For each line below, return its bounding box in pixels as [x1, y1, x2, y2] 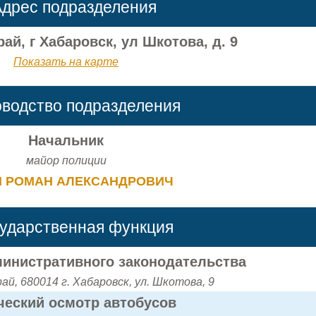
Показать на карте [13, 55, 119, 68]
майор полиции [25, 154, 107, 166]
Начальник [28, 132, 104, 148]
